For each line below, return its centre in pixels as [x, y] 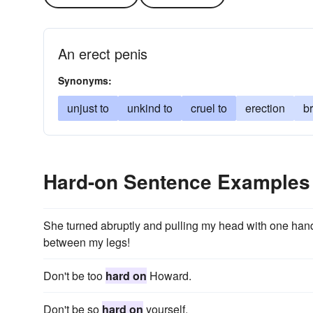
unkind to [150, 108]
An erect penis [103, 53]
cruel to [209, 108]
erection [265, 108]
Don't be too [74, 276]
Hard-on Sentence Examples [177, 181]
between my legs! [87, 242]
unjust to [88, 108]
